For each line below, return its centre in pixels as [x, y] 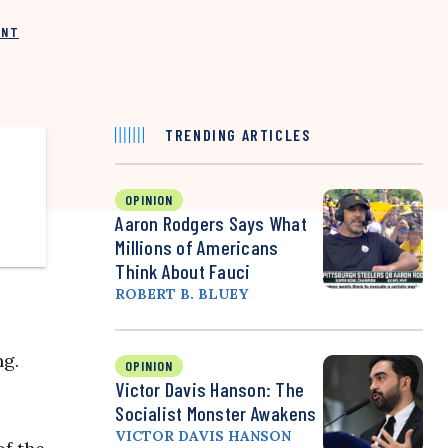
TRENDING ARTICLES [238, 135]
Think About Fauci [183, 271]
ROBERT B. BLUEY [182, 294]
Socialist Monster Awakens [216, 413]
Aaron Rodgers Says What [211, 223]
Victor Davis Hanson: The [210, 389]
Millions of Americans [197, 247]
